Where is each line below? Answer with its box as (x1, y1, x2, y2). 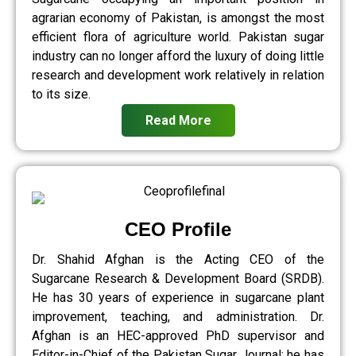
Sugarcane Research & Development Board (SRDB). (32, 270, 324, 286)
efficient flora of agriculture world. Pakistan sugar (32, 29, 324, 44)
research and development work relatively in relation (32, 67, 324, 83)
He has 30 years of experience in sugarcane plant (32, 289, 324, 305)
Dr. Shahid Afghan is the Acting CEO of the (32, 251, 324, 267)
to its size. (32, 86, 91, 102)
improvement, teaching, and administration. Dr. (32, 308, 324, 324)
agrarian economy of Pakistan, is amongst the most (32, 10, 324, 25)
